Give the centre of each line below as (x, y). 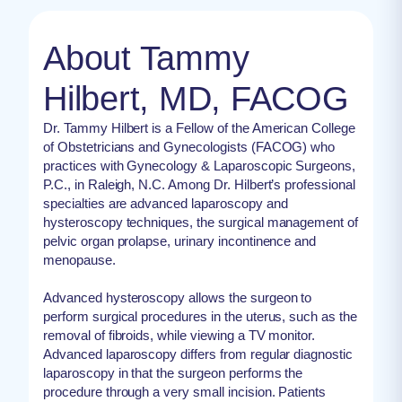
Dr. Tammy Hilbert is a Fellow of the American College (200, 127)
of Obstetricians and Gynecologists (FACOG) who (189, 146)
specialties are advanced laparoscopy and (166, 203)
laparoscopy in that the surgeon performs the (173, 372)
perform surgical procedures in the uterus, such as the (200, 316)
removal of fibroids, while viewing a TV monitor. (179, 335)
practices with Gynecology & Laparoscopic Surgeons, (200, 165)
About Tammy (146, 58)
